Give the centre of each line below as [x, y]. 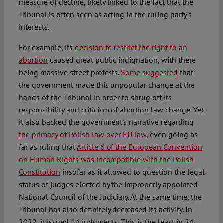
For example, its [47, 48]
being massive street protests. [70, 72]
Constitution [39, 172]
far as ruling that [48, 147]
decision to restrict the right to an [131, 48]
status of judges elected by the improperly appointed [108, 184]
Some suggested [149, 72]
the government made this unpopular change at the [107, 85]
